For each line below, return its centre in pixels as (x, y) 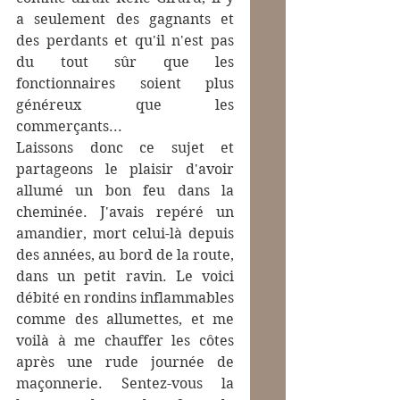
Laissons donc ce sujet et (125, 148)
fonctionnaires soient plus (125, 83)
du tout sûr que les (125, 62)
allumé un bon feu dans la (125, 191)
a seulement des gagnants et (125, 19)
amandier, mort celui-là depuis (125, 233)
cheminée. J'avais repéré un (125, 212)
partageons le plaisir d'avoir (125, 169)
